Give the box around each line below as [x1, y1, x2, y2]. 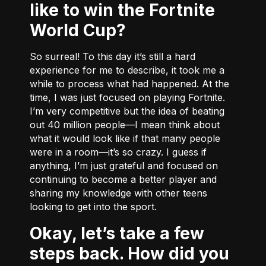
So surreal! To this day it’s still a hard [30, 50, 195, 62]
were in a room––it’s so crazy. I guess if [30, 145, 207, 158]
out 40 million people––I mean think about [30, 118, 220, 131]
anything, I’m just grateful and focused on [30, 159, 218, 172]
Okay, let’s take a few [30, 223, 42, 243]
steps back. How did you [30, 243, 229, 264]
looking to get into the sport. [30, 200, 157, 213]
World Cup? [30, 20, 126, 40]
